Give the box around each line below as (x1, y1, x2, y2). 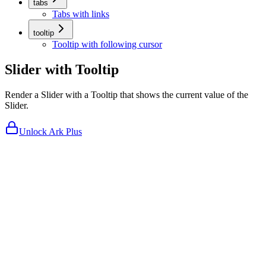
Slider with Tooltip (5, 62, 119, 78)
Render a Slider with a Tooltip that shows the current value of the (5, 89, 248, 100)
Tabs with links (52, 9, 109, 20)
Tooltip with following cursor (52, 39, 162, 50)
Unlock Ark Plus (19, 126, 82, 137)
